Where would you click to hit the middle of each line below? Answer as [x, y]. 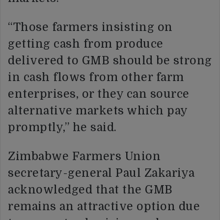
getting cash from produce [86, 44]
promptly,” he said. [62, 127]
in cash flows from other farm [96, 77]
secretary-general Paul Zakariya [101, 173]
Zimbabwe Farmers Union [84, 156]
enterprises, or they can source [99, 94]
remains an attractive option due [104, 206]
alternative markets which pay [98, 110]
